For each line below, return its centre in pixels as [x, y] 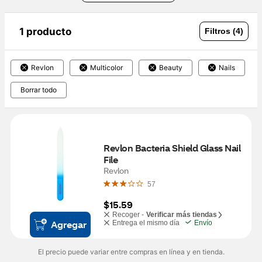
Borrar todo [39, 90]
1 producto [45, 31]
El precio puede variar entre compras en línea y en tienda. [131, 252]
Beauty [171, 68]
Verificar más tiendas [182, 215]
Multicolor [106, 68]
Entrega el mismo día [146, 223]
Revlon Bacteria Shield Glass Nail [172, 148]
